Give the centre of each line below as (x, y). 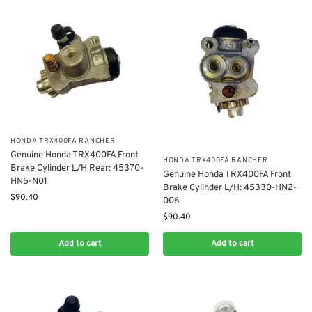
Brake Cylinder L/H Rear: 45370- (77, 168)
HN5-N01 (29, 181)
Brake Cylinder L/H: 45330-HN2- (230, 188)
